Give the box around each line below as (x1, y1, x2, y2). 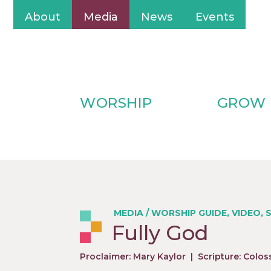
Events (195, 10, 234, 24)
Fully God (111, 220, 209, 246)
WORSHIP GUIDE (151, 207, 227, 218)
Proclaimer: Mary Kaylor (80, 251, 186, 262)
